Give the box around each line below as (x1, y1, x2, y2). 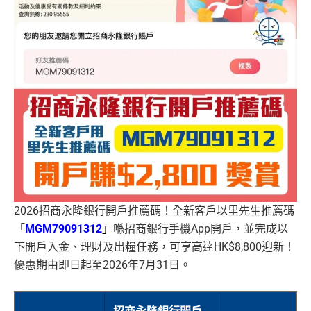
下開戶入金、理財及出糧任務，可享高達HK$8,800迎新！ (14, 240, 295, 254)
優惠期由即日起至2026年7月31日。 (14, 258, 191, 272)
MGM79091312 (25, 222, 102, 236)
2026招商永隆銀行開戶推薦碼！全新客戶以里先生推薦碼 (14, 204, 294, 218)
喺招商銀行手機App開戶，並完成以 (113, 222, 288, 236)
